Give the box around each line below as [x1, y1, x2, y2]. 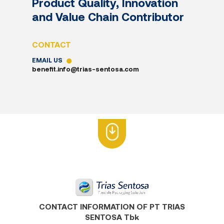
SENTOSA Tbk [85, 212, 139, 222]
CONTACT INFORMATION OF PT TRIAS [39, 201, 185, 211]
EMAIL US [32, 56, 64, 64]
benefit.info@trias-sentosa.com [32, 65, 139, 73]
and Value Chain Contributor [32, 9, 184, 24]
